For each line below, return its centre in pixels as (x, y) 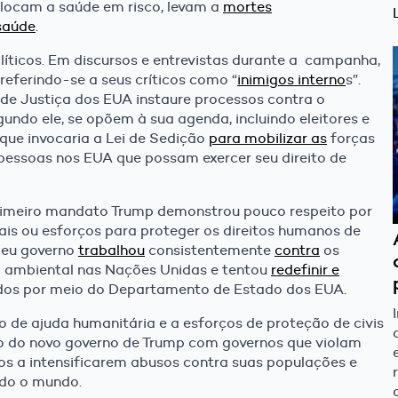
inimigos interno (291, 80)
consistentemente (210, 251)
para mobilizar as (268, 139)
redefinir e (305, 270)
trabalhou (111, 251)
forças (351, 139)
